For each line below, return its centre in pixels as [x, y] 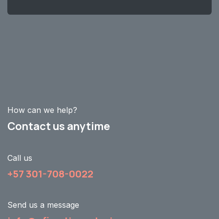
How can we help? [42, 110]
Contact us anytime [59, 126]
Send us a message [43, 205]
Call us [20, 158]
